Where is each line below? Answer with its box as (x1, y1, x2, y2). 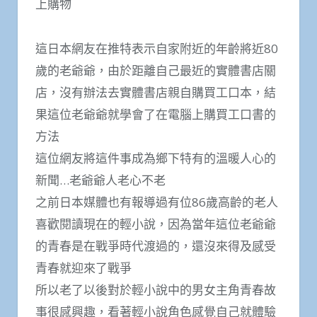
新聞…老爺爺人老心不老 (35, 171, 166, 188)
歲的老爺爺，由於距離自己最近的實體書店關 (35, 62, 276, 79)
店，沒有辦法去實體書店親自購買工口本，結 (35, 83, 276, 100)
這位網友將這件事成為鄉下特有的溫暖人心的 (35, 149, 276, 166)
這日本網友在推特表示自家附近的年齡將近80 (35, 40, 278, 57)
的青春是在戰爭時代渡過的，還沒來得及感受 (35, 237, 276, 254)
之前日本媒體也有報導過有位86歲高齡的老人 (35, 193, 278, 210)
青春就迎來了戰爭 (35, 259, 132, 276)
